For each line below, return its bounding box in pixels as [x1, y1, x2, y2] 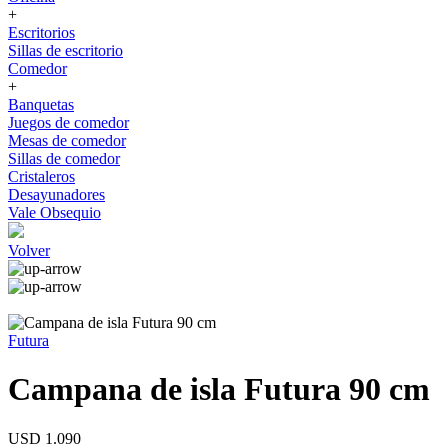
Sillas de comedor [8, 150, 120, 167]
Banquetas [8, 96, 74, 113]
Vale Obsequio [8, 204, 101, 221]
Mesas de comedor [8, 132, 126, 149]
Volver [8, 242, 50, 259]
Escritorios [8, 24, 75, 41]
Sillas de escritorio [8, 42, 123, 59]
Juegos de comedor [8, 114, 129, 131]
